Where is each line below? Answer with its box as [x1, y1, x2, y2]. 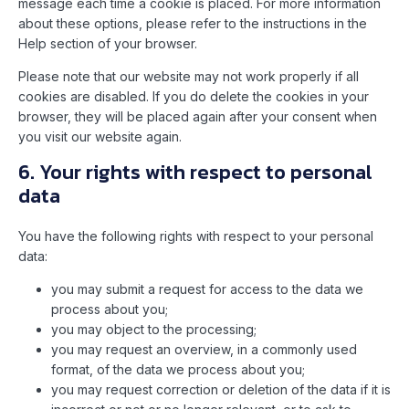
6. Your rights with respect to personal [18, 157, 372, 188]
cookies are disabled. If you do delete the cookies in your [18, 89, 369, 105]
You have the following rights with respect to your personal [18, 228, 373, 245]
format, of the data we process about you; [51, 362, 305, 378]
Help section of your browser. [18, 36, 197, 52]
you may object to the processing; [51, 321, 257, 338]
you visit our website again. [18, 129, 182, 145]
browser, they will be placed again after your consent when [18, 109, 377, 125]
